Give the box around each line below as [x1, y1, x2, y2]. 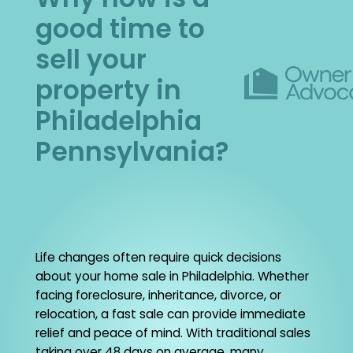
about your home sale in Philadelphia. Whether [35, 268, 309, 285]
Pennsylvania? [35, 134, 229, 170]
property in [35, 72, 181, 109]
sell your [35, 42, 147, 78]
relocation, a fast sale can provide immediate [35, 306, 306, 323]
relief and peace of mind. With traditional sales [35, 325, 310, 342]
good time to [35, 11, 205, 47]
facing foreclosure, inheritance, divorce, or [35, 287, 281, 304]
